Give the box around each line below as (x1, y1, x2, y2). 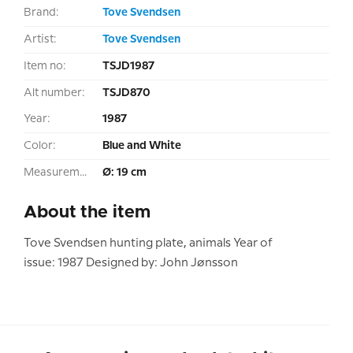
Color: (24, 140, 56, 152)
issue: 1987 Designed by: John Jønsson (24, 258, 238, 269)
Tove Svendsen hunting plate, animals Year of (24, 238, 273, 250)
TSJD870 (102, 87, 150, 99)
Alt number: (24, 87, 85, 99)
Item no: (24, 61, 66, 72)
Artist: (24, 34, 57, 46)
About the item (24, 204, 150, 222)
